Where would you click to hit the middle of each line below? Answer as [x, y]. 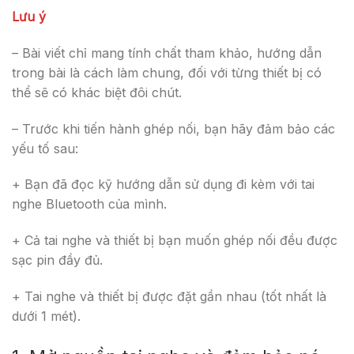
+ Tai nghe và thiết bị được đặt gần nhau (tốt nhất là [169, 296]
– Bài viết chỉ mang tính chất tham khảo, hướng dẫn [167, 53]
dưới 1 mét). [46, 316]
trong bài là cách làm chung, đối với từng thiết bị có [167, 72]
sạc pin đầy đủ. [57, 260]
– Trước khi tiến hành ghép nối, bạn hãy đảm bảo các [173, 128]
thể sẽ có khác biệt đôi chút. [97, 92]
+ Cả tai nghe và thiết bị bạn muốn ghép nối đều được [175, 241]
